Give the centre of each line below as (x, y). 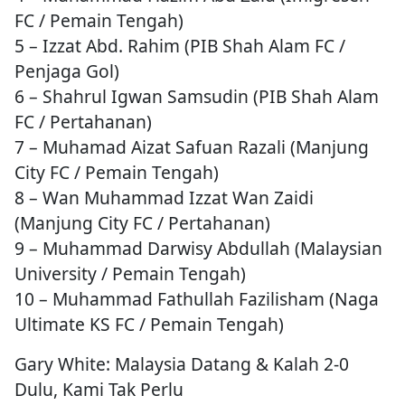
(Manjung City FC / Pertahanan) (142, 223)
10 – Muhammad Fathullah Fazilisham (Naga (197, 299)
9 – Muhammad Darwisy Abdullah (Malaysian (198, 249)
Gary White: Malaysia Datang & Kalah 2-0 (182, 364)
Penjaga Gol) (67, 71)
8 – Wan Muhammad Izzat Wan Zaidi (164, 198)
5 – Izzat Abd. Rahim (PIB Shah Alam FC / (180, 46)
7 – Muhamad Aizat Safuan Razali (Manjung (192, 147)
